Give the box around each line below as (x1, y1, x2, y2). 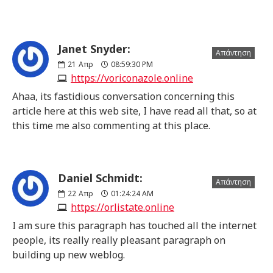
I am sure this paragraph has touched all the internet (12, 218, 257, 232)
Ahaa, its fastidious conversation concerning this (12, 89, 235, 103)
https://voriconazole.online (71, 71, 193, 85)
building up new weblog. (12, 247, 125, 261)
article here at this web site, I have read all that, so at (12, 104, 257, 118)
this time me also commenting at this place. (12, 118, 210, 132)
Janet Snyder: (58, 41, 130, 56)
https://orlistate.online (71, 200, 174, 214)
